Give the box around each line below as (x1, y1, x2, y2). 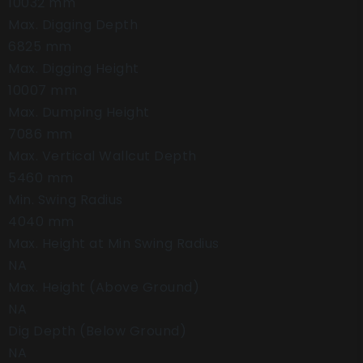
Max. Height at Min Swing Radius (8, 234, 220, 253)
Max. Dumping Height (8, 103, 150, 122)
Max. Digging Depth (8, 15, 138, 34)
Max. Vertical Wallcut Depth (8, 147, 197, 165)
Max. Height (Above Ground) (8, 278, 199, 297)
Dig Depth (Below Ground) (8, 322, 186, 340)
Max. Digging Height (8, 59, 139, 78)
